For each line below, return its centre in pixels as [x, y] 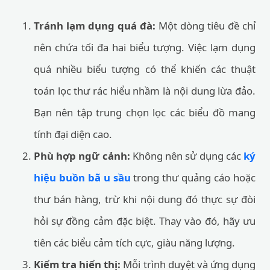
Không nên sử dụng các [187, 156]
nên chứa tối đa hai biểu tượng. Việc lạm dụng [145, 47]
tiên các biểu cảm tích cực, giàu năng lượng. [134, 243]
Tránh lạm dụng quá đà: [95, 26]
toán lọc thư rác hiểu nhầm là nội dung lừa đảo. [145, 91]
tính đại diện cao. [73, 134]
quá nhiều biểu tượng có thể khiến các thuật [145, 69]
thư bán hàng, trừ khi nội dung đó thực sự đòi [145, 199]
